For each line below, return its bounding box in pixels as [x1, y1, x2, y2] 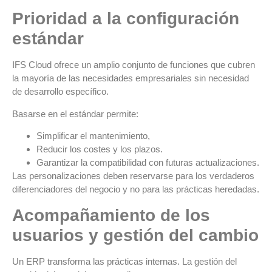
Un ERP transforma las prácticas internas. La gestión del [12, 256, 237, 267]
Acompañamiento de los [12, 205, 210, 225]
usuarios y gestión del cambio [12, 225, 259, 245]
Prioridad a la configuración [12, 9, 239, 29]
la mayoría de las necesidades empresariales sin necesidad [12, 73, 249, 84]
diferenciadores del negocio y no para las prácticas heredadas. [12, 184, 259, 195]
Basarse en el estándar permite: [12, 108, 138, 119]
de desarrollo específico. [12, 86, 109, 97]
